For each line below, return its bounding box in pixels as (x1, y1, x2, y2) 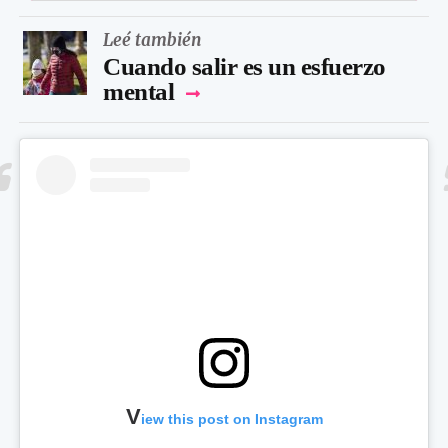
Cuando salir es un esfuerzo (103, 52, 386, 80)
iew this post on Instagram (140, 410, 323, 427)
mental (103, 77, 174, 105)
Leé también (103, 28, 202, 51)
